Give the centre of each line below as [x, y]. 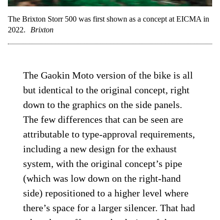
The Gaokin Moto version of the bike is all [108, 75]
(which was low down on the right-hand [102, 178]
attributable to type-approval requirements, [109, 134]
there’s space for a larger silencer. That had [109, 207]
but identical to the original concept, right [107, 90]
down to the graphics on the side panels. [103, 104]
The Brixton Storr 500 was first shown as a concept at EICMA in [109, 19]
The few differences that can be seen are [103, 119]
